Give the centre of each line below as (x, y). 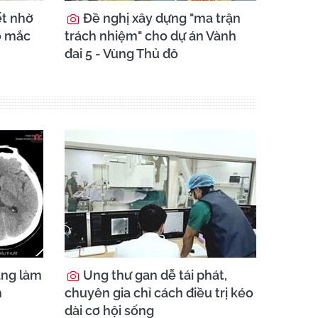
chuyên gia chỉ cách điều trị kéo (159, 293)
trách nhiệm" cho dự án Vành (150, 36)
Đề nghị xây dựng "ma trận (160, 18)
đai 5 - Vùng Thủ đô (121, 54)
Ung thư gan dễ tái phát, (154, 275)
